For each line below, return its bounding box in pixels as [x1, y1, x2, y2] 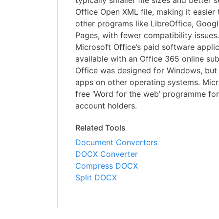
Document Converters [75, 137, 157, 148]
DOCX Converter [75, 149, 138, 159]
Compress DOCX [75, 161, 138, 171]
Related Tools [75, 123, 126, 133]
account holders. [75, 101, 137, 111]
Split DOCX [75, 173, 117, 183]
